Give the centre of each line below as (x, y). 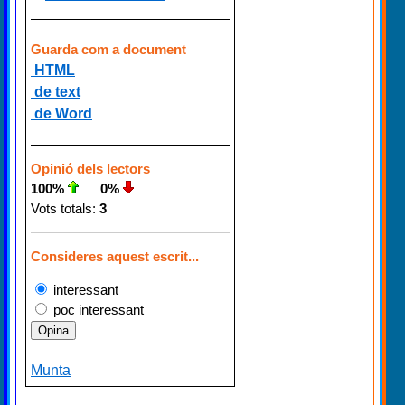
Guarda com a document (108, 49)
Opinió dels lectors (90, 168)
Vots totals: (63, 208)
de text (56, 91)
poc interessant (97, 309)
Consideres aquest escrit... (115, 256)
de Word (61, 113)
